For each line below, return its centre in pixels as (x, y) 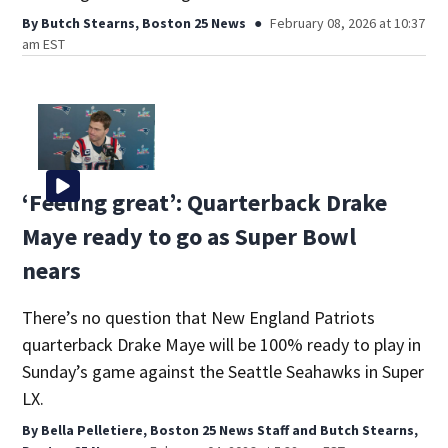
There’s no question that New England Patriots (199, 317)
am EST (44, 43)
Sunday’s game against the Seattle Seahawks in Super (223, 371)
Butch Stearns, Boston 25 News (144, 22)
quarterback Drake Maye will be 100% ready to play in (222, 344)
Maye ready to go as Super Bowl (189, 236)
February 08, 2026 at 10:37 (348, 22)
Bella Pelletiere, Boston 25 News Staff (165, 429)
